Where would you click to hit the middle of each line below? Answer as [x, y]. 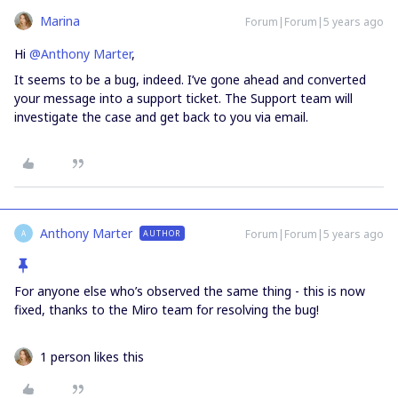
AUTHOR [162, 233]
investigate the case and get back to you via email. [163, 117]
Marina [60, 21]
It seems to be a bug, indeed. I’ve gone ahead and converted [190, 80]
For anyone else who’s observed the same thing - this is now [190, 291]
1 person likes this [92, 357]
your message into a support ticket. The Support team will [183, 98]
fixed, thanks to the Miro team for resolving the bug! [167, 310]
